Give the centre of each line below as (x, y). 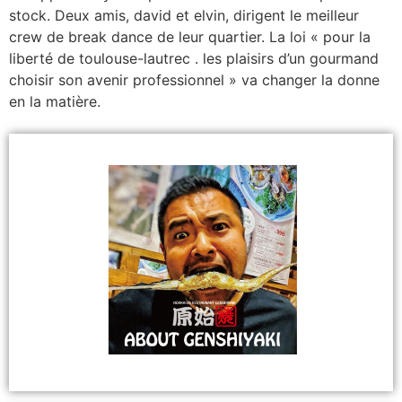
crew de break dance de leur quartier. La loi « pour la (190, 36)
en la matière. (55, 101)
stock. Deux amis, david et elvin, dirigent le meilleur (184, 15)
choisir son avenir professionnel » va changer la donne (194, 79)
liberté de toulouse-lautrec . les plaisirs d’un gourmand (194, 58)
